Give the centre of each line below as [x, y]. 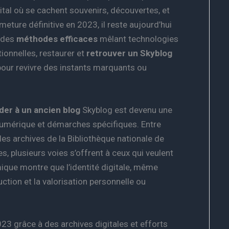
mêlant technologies [138, 39]
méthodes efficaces [57, 39]
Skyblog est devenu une [126, 110]
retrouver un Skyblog [129, 53]
